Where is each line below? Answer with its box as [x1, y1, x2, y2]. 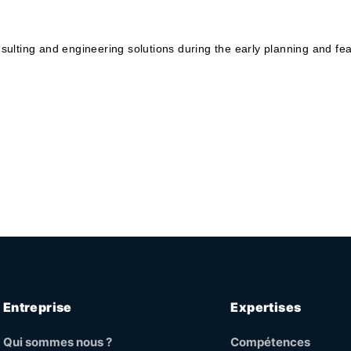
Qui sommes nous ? [2, 335, 112, 349]
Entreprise [2, 299, 72, 315]
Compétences [230, 335, 311, 349]
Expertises [230, 299, 302, 315]
